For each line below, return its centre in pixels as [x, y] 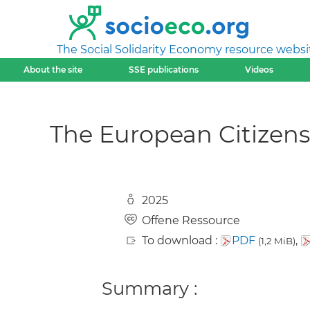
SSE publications [163, 70]
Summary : [149, 288]
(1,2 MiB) [277, 241]
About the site [53, 70]
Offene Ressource [191, 220]
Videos [259, 70]
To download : [181, 240]
